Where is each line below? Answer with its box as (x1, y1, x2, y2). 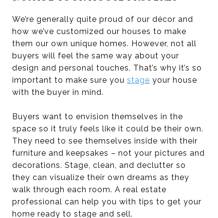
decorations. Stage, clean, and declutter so (12, 160, 186, 170)
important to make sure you (12, 75, 127, 85)
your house (150, 75, 197, 85)
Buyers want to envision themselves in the (12, 111, 183, 121)
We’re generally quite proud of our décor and (12, 14, 193, 24)
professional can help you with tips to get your (12, 197, 201, 206)
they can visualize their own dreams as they (12, 172, 189, 182)
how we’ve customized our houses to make (12, 26, 186, 36)
